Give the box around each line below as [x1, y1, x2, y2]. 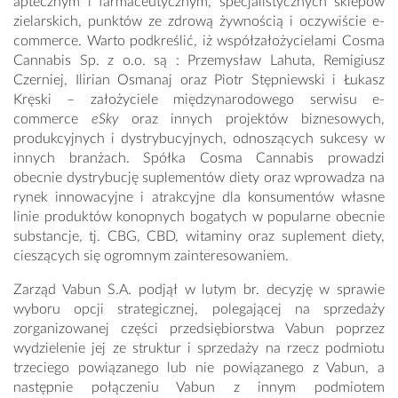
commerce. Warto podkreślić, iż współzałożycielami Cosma [13, 34, 385, 49]
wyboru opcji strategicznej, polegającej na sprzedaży [13, 302, 385, 317]
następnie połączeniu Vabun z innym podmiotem [13, 380, 385, 395]
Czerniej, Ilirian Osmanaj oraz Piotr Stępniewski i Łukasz [13, 73, 385, 88]
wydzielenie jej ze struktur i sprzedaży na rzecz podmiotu [13, 341, 385, 356]
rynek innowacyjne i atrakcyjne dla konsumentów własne [13, 190, 385, 205]
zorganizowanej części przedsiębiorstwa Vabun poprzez [13, 322, 385, 337]
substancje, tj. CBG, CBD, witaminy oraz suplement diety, [13, 229, 385, 244]
